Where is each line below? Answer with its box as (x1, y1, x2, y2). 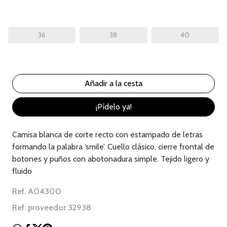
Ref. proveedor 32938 (12, 202, 91, 212)
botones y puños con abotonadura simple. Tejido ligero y (12, 154, 209, 164)
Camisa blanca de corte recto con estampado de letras (12, 129, 203, 139)
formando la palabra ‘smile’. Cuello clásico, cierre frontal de (12, 141, 214, 152)
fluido (12, 166, 32, 176)
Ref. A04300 (12, 186, 61, 196)
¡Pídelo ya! (95, 101, 132, 111)
